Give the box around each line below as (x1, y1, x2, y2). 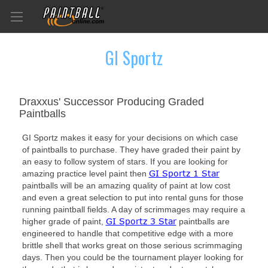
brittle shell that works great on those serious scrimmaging (22, 240, 242, 250)
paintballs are (178, 217, 230, 226)
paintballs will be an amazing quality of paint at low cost (22, 181, 230, 190)
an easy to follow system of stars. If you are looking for (22, 157, 228, 166)
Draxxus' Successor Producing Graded (19, 96, 204, 108)
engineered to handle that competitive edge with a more (22, 229, 233, 238)
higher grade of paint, (22, 217, 103, 226)
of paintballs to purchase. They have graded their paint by (22, 145, 240, 154)
